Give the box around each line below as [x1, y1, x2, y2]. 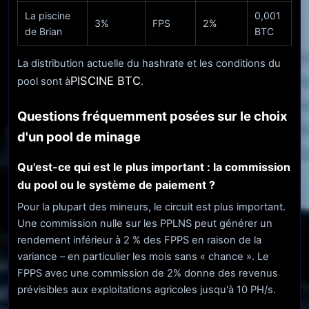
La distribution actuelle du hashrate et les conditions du [17, 57, 281, 70]
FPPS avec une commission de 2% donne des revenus [17, 266, 278, 279]
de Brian [25, 26, 62, 38]
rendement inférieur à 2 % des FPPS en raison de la [17, 233, 261, 246]
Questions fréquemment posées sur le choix [17, 108, 288, 124]
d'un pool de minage [17, 129, 141, 145]
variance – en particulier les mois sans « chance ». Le [17, 250, 269, 263]
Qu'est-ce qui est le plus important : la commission [17, 160, 290, 175]
